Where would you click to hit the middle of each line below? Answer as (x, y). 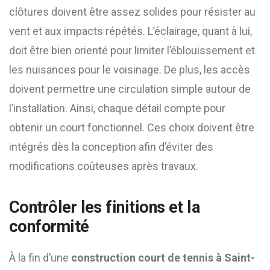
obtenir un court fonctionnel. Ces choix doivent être (132, 127)
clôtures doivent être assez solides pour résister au (132, 12)
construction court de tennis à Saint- (163, 258)
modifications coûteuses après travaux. (104, 166)
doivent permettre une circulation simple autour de (130, 89)
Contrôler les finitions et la (105, 207)
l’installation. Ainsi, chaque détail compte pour (117, 108)
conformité (49, 227)
